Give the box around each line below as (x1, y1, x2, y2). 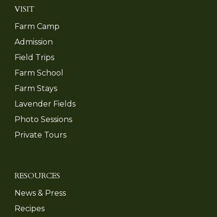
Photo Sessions (15, 114, 72, 124)
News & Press (15, 188, 66, 198)
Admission (15, 37, 53, 46)
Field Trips (15, 52, 54, 62)
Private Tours (15, 130, 66, 139)
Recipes (15, 203, 45, 213)
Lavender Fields (15, 99, 76, 108)
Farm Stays (15, 83, 57, 93)
